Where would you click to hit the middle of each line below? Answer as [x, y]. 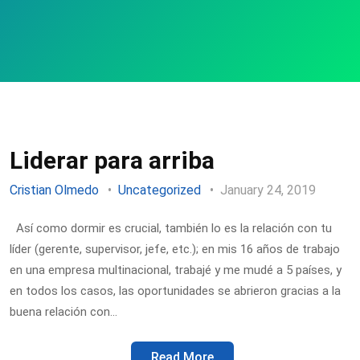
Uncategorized [160, 190]
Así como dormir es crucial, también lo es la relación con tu [171, 228]
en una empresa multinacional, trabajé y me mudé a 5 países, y [176, 270]
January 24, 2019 [270, 190]
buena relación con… [63, 311]
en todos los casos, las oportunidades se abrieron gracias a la [175, 290]
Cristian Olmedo [54, 190]
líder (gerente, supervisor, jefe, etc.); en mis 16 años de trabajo [175, 249]
